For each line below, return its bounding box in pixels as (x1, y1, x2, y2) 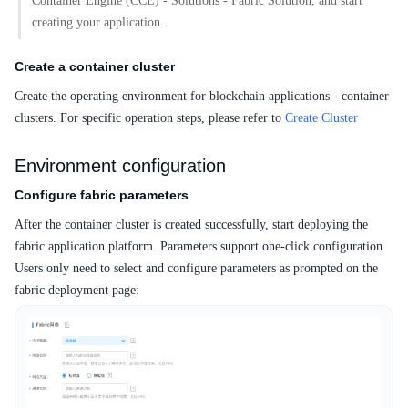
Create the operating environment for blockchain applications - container (15, 89, 389, 104)
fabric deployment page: (15, 283, 139, 298)
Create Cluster (285, 111, 358, 126)
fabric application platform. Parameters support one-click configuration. (15, 240, 386, 254)
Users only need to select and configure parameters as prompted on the (15, 261, 378, 276)
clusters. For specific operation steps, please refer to (15, 111, 285, 126)
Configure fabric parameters (15, 188, 189, 203)
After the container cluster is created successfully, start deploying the (15, 218, 368, 232)
